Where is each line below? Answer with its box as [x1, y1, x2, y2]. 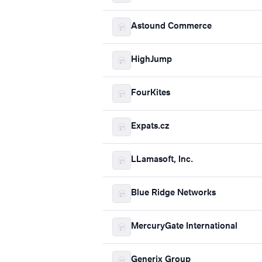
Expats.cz [131, 122, 169, 131]
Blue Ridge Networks [131, 189, 216, 198]
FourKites [131, 89, 170, 98]
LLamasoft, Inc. [131, 156, 193, 164]
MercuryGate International [131, 222, 237, 231]
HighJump [131, 56, 172, 64]
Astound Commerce [131, 22, 212, 31]
